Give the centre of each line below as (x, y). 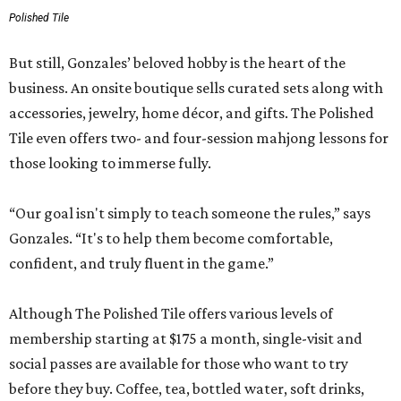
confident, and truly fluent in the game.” (141, 264)
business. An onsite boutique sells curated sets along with (196, 88)
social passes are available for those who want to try (179, 364)
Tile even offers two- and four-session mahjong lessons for (199, 138)
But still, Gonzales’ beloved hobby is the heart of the (177, 63)
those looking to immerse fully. (110, 163)
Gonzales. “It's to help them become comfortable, (171, 239)
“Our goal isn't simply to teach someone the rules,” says (190, 213)
